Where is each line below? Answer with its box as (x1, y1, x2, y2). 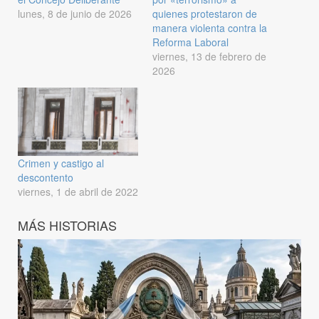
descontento (18, 170, 73, 185)
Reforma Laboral (152, 34, 229, 49)
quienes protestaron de (152, 6, 257, 21)
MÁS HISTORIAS (18, 216, 117, 235)
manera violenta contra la (152, 20, 267, 35)
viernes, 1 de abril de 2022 (18, 184, 138, 199)
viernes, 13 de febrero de (152, 48, 266, 63)
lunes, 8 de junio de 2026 (18, 6, 132, 21)
